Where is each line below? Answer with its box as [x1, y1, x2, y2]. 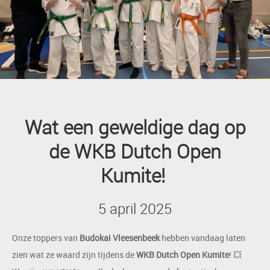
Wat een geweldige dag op [24, 114, 246, 140]
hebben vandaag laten [160, 232, 245, 243]
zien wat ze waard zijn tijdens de [12, 249, 136, 260]
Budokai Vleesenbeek [80, 232, 160, 243]
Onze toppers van [12, 232, 80, 243]
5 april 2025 [98, 199, 172, 218]
